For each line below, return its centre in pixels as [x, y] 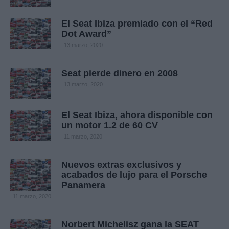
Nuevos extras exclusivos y [121, 165]
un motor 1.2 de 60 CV [110, 125]
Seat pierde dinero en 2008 [120, 73]
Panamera [83, 185]
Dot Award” [86, 34]
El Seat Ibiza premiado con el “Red [137, 24]
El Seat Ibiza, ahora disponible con [137, 115]
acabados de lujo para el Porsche [134, 175]
